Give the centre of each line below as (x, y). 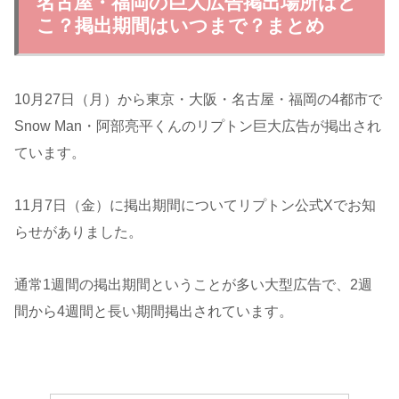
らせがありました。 (78, 232)
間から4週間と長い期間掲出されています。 (154, 311)
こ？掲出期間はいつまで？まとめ (181, 26)
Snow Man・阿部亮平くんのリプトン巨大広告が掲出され (198, 126)
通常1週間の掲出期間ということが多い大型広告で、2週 (193, 284)
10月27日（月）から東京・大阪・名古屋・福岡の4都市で (198, 100)
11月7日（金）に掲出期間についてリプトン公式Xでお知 (195, 206)
